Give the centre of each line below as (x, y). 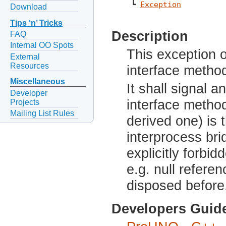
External (25, 56)
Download (29, 7)
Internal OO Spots (42, 45)
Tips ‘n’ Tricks (36, 23)
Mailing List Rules (42, 113)
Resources (30, 66)
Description (150, 36)
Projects (25, 102)
